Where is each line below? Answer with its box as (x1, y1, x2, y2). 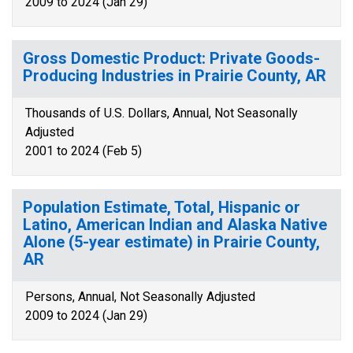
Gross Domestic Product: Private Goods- (23, 49, 320, 68)
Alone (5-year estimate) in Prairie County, (23, 232, 320, 251)
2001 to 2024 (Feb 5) (25, 143, 142, 158)
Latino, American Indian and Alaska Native (23, 215, 327, 234)
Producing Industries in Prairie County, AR (23, 66, 326, 85)
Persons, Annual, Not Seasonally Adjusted (25, 289, 255, 304)
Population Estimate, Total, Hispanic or (23, 198, 300, 217)
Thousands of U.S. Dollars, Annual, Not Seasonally (25, 106, 298, 121)
